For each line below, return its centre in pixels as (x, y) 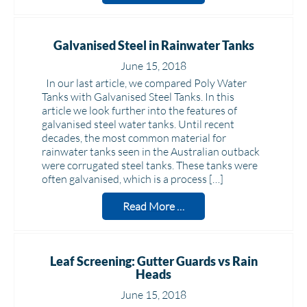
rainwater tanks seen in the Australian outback (151, 151)
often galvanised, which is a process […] (133, 179)
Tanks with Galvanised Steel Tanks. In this (138, 97)
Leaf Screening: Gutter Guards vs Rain (153, 261)
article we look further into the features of (139, 110)
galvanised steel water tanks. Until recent (138, 124)
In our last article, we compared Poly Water (144, 83)
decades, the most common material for (134, 138)
